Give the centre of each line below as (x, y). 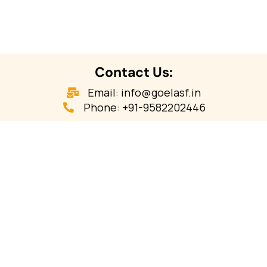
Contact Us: (133, 72)
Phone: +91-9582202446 (144, 107)
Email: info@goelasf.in (145, 92)
